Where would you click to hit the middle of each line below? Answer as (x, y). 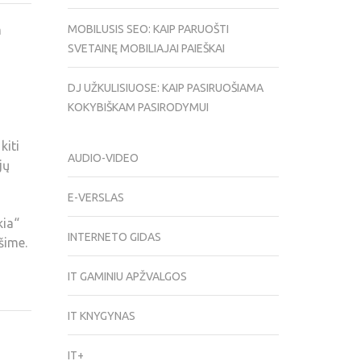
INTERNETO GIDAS (114, 237)
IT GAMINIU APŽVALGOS (127, 277)
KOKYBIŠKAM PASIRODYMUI (138, 108)
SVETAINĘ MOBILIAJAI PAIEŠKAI (146, 49)
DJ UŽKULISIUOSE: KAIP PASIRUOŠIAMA (165, 88)
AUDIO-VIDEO (103, 158)
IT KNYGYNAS (101, 316)
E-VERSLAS (95, 198)
